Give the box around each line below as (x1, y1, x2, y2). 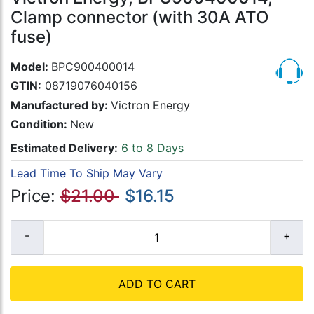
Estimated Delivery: (11, 140, 118, 155)
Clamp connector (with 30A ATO (11, 7, 268, 28)
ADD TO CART (118, 277, 196, 292)
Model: (11, 60, 51, 74)
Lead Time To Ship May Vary (11, 165, 163, 180)
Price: (11, 186, 60, 207)
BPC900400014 (51, 60, 135, 74)
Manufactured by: (11, 97, 111, 112)
